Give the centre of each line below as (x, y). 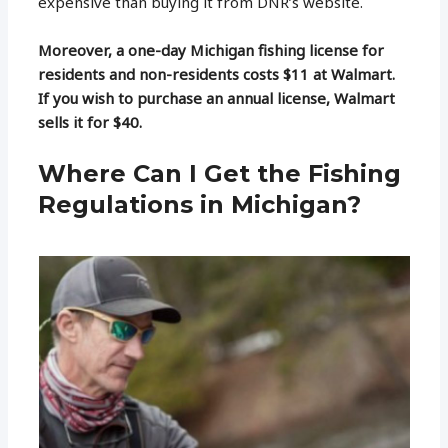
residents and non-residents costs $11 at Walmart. (217, 73)
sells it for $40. (90, 121)
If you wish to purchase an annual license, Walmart (217, 97)
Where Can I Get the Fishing (220, 173)
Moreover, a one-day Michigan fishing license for (211, 49)
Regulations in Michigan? (200, 204)
